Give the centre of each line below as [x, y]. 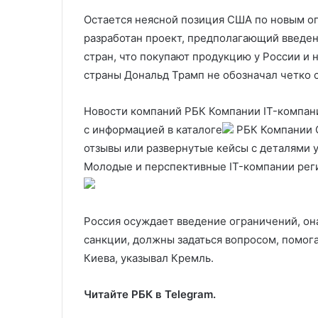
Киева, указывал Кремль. [149, 258]
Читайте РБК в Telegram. [150, 294]
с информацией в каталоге [153, 130]
